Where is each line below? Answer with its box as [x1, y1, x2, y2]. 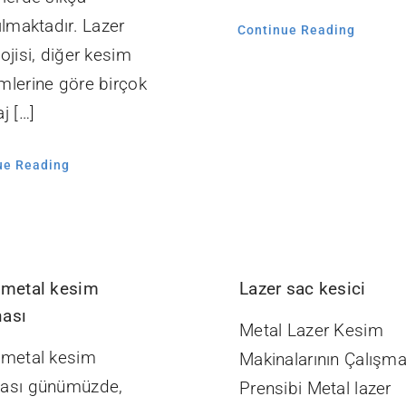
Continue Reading [237, 23, 355, 38]
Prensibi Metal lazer [238, 378, 391, 400]
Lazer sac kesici [238, 278, 366, 300]
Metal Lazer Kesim [238, 320, 383, 342]
